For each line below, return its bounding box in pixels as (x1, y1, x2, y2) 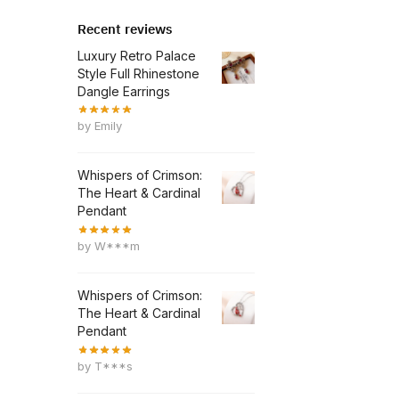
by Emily (77, 118, 122, 133)
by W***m (77, 238, 140, 253)
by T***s (77, 358, 133, 373)
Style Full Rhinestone (77, 65, 199, 81)
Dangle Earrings (77, 83, 170, 99)
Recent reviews (77, 20, 172, 37)
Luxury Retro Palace (77, 47, 196, 63)
